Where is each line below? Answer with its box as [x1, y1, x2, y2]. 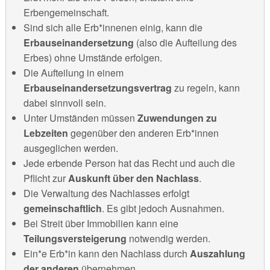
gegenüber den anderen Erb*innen [67, 126, 219, 140]
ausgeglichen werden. [23, 141, 118, 155]
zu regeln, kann [171, 81, 240, 95]
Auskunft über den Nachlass [67, 171, 199, 186]
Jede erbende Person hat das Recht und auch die [23, 156, 235, 171]
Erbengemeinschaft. [23, 5, 109, 20]
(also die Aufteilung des [133, 36, 237, 50]
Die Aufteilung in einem [23, 66, 124, 80]
